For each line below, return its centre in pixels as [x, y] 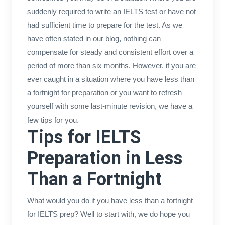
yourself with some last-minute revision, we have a [109, 106]
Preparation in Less [104, 158]
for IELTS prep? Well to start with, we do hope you [108, 214]
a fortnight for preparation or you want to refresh [104, 92]
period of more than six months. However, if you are [111, 65]
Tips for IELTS [84, 137]
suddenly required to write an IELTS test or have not [111, 11]
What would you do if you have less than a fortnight [110, 200]
